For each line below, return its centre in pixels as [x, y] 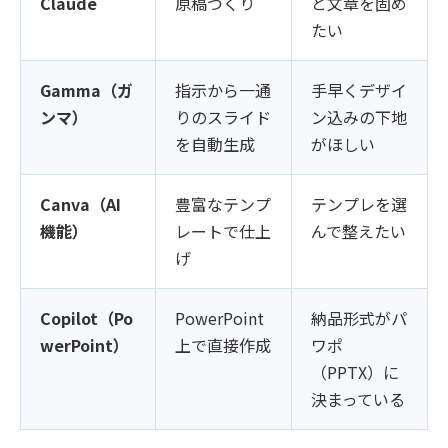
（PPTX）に [355, 372]
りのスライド [223, 117]
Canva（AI [81, 204]
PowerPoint [220, 318]
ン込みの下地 [359, 117]
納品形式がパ [359, 318]
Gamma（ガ [87, 90]
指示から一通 [223, 90]
